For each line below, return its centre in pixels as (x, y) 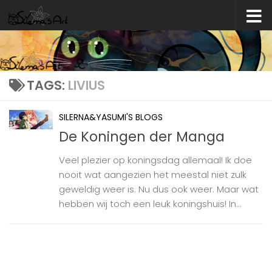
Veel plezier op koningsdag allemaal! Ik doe (155, 160)
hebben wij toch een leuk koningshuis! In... (150, 204)
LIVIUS (86, 86)
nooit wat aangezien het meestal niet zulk (153, 175)
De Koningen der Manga (142, 137)
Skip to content (56, 19)
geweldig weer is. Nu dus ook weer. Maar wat (159, 189)
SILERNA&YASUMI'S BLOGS (111, 117)
